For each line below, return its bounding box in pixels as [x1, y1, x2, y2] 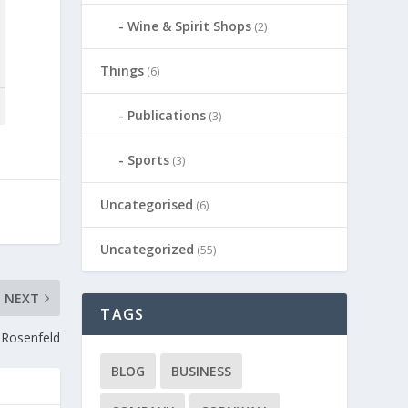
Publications [127, 106, 207, 124]
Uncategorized [100, 240, 195, 258]
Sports [127, 150, 170, 168]
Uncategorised [100, 195, 194, 213]
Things [100, 61, 145, 79]
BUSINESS [171, 362, 232, 380]
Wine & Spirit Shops [127, 16, 252, 35]
